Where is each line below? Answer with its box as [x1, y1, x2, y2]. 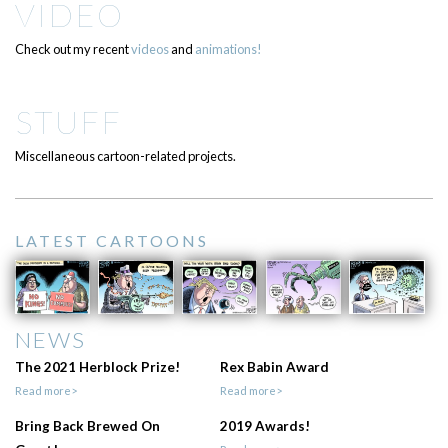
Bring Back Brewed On [14, 418, 160, 435]
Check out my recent [14, 41, 131, 58]
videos [130, 41, 169, 58]
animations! [194, 41, 262, 58]
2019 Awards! [219, 418, 310, 435]
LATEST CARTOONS [14, 231, 209, 251]
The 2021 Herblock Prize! [14, 359, 180, 376]
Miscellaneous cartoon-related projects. [14, 148, 236, 165]
